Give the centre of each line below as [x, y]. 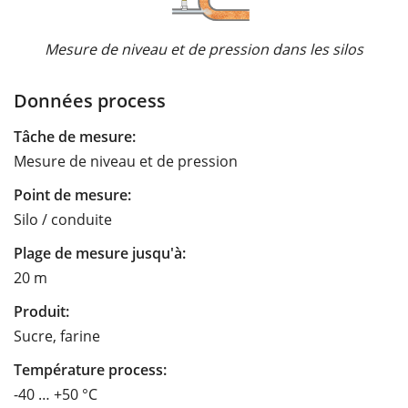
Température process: [90, 369]
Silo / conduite [63, 219]
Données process [90, 100]
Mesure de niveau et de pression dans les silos [204, 49]
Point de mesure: [72, 194]
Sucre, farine [57, 336]
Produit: [41, 311]
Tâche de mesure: [75, 136]
